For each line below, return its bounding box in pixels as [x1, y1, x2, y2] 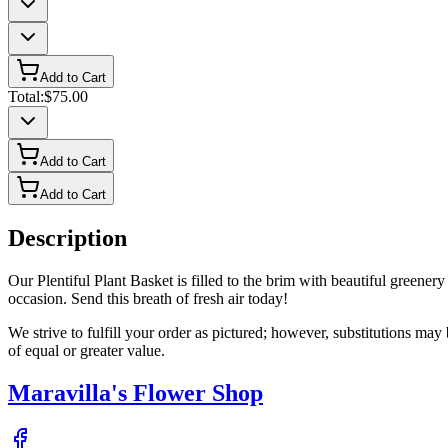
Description [8, 225, 127, 252]
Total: [8, 88, 44, 106]
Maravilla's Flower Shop [8, 379, 263, 406]
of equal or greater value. [8, 342, 165, 359]
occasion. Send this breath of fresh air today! [8, 290, 288, 307]
